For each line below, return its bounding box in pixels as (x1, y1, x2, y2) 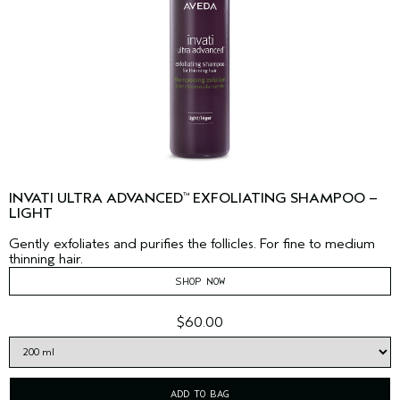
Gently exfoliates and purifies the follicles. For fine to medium (9, 236, 375, 253)
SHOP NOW (175, 275, 225, 288)
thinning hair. (9, 251, 83, 268)
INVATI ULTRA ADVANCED (9, 190, 183, 207)
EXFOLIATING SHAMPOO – (189, 190, 378, 207)
